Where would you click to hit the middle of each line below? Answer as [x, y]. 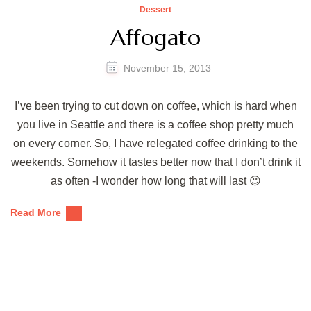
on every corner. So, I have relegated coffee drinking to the [155, 143]
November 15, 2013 [167, 68]
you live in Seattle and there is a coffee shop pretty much [155, 124]
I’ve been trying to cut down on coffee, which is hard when [155, 106]
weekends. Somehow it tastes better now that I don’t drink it [155, 162]
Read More [36, 212]
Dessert [155, 10]
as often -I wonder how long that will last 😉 [155, 180]
